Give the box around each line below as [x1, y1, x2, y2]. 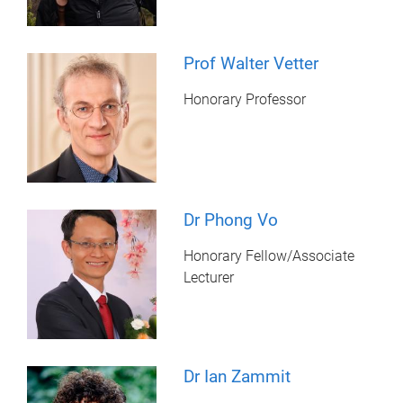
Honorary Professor [184, 90, 307, 108]
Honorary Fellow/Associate [184, 246, 355, 264]
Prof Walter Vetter [184, 52, 319, 74]
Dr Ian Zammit [184, 366, 291, 388]
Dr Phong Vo [184, 209, 279, 230]
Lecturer [184, 268, 235, 286]
